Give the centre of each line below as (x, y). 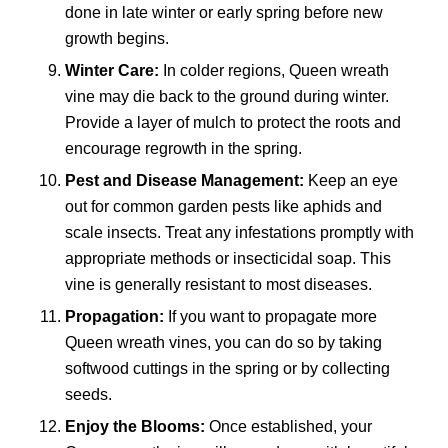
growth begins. (116, 39)
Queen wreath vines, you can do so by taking (223, 343)
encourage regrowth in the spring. (183, 149)
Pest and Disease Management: (184, 181)
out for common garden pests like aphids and (223, 207)
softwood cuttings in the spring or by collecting (227, 369)
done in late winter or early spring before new (223, 13)
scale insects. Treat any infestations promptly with (239, 233)
